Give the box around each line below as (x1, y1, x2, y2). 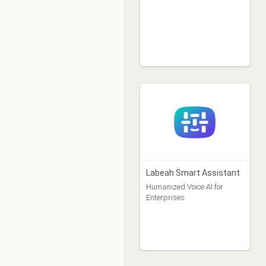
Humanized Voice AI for (145, 182, 223, 191)
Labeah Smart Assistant (145, 168, 240, 178)
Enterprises (145, 193, 185, 202)
